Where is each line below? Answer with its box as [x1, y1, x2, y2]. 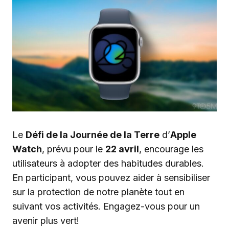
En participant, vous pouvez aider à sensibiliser [12, 172, 210, 183]
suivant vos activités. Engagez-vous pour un [12, 201, 200, 212]
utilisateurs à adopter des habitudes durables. [12, 158, 204, 169]
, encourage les [139, 144, 203, 154]
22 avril [105, 144, 139, 154]
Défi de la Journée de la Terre [26, 129, 159, 140]
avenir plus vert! [12, 215, 79, 226]
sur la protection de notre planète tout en [12, 187, 185, 197]
